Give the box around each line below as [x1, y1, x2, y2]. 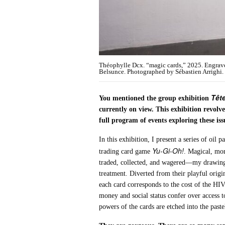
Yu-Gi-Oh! [152, 146, 184, 156]
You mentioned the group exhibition [99, 94, 211, 102]
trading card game [99, 148, 153, 156]
